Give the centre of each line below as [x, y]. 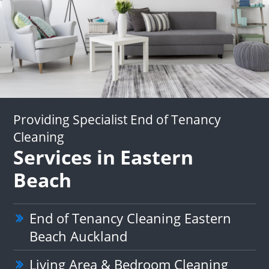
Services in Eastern [104, 157]
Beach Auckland [79, 236]
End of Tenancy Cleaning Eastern [131, 218]
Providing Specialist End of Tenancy [117, 120]
